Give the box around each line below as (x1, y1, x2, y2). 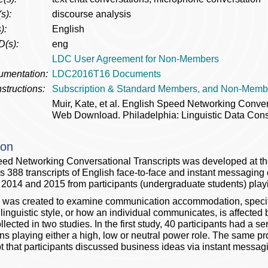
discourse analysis (52, 9, 131, 19)
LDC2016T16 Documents (52, 69, 161, 79)
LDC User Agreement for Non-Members (52, 54, 219, 64)
